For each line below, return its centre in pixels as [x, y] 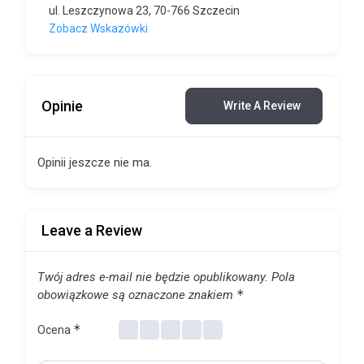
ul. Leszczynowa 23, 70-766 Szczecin [144, 11]
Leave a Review [92, 230]
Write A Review [262, 106]
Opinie [62, 106]
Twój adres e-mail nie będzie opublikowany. [153, 277]
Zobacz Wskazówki [98, 28]
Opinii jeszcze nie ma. [95, 162]
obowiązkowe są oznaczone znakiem [137, 295]
